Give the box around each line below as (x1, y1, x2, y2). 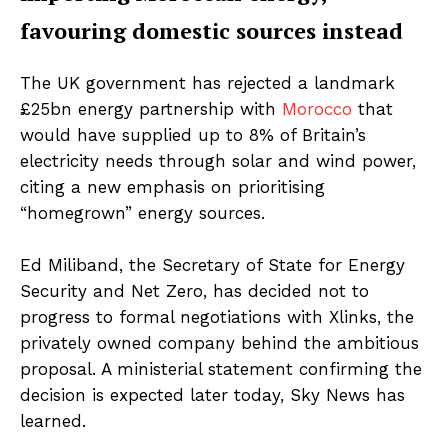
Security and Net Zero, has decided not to (20, 280, 369, 301)
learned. (20, 410, 86, 431)
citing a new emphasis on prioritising (20, 176, 325, 197)
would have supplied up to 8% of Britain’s (20, 124, 366, 145)
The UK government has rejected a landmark (20, 72, 395, 93)
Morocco (282, 98, 352, 119)
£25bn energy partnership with (20, 98, 282, 119)
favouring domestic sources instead (20, 15, 403, 45)
